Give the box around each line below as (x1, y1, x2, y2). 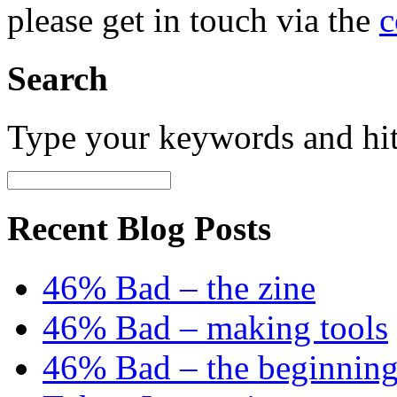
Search (7, 58, 108, 97)
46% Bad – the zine (43, 268, 315, 307)
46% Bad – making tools (43, 307, 388, 346)
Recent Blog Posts (7, 209, 271, 248)
